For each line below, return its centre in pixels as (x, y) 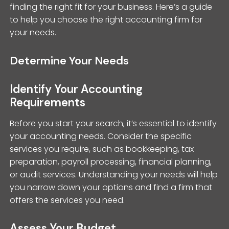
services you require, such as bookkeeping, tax (102, 149)
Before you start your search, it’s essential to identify (113, 123)
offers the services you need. (67, 200)
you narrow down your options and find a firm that (111, 187)
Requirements (48, 102)
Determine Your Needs (70, 60)
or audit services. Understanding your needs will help (114, 174)
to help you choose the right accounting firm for (106, 19)
